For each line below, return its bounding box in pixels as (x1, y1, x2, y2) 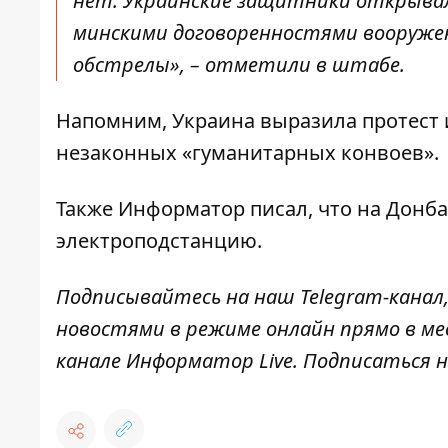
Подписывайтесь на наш (56, 283, 300, 311)
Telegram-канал (300, 283, 444, 311)
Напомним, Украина (56, 107, 260, 135)
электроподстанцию (56, 227, 257, 255)
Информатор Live (126, 347, 293, 375)
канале (56, 347, 126, 375)
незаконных (56, 139, 177, 167)
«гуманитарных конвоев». (177, 139, 444, 167)
